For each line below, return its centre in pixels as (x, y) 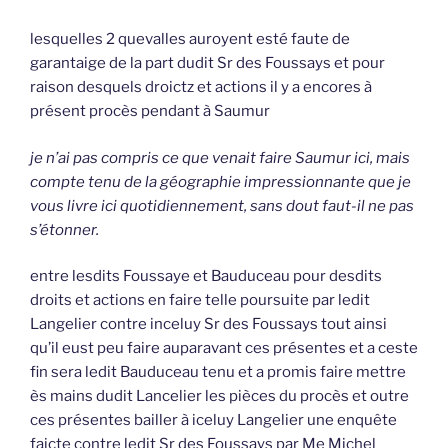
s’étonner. (64, 229)
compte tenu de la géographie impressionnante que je (220, 181)
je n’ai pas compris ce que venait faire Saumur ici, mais (220, 157)
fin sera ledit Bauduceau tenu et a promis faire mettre (218, 372)
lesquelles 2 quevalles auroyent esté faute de (190, 39)
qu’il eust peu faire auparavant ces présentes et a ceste (224, 348)
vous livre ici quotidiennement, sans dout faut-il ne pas (222, 205)
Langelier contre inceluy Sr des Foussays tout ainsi (208, 324)
